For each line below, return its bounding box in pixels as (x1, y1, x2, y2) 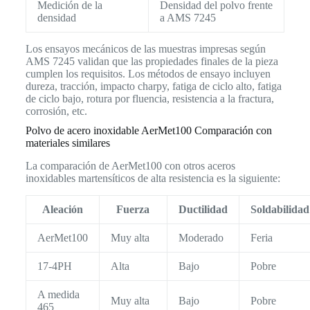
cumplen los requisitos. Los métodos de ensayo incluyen (25, 67, 271, 80)
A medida (37, 288, 80, 300)
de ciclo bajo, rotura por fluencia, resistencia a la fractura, (25, 92, 274, 104)
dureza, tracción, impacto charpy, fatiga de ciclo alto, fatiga (25, 80, 282, 92)
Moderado (178, 231, 224, 244)
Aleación (42, 203, 83, 215)
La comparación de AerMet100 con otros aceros (25, 159, 235, 172)
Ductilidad (178, 203, 228, 215)
